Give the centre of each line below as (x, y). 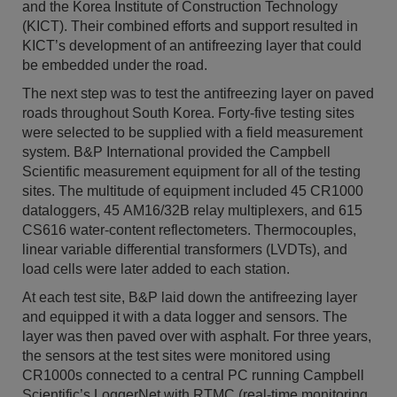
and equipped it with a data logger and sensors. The (185, 316)
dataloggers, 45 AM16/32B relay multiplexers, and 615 (192, 210)
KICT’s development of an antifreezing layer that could (192, 45)
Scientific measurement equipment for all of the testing (191, 171)
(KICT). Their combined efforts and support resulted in (190, 26)
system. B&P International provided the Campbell (176, 152)
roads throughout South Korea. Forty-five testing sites (188, 113)
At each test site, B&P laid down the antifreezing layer (190, 297)
